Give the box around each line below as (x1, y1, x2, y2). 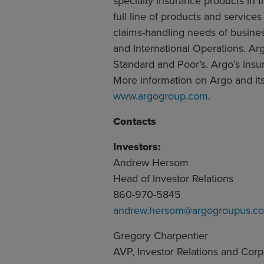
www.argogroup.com (113, 88, 208, 103)
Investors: (113, 139, 161, 154)
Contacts (113, 114, 156, 129)
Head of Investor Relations (113, 171, 233, 186)
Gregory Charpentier (113, 228, 208, 243)
